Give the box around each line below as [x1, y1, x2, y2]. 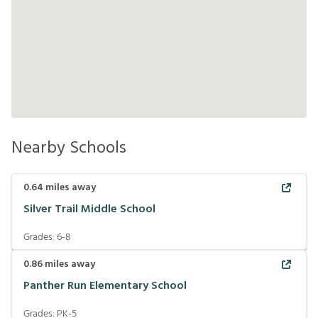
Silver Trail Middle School [23, 200, 155, 219]
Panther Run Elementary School [23, 277, 187, 296]
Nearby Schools [11, 134, 126, 162]
